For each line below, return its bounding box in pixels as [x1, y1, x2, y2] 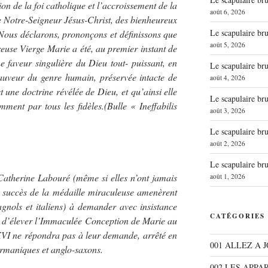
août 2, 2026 [209, 139, 245, 148]
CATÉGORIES [209, 211, 265, 221]
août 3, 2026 [209, 106, 245, 115]
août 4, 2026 [209, 73, 245, 83]
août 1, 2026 [209, 172, 245, 181]
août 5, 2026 [209, 40, 245, 50]
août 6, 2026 [209, 7, 245, 17]
